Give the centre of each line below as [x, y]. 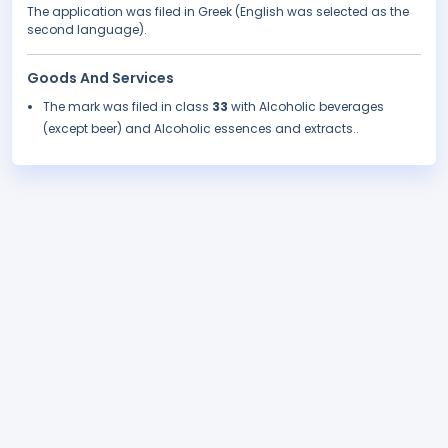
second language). [87, 30]
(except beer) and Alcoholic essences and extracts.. [201, 129]
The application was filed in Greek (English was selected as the [218, 12]
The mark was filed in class [127, 107]
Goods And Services [100, 78]
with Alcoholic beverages [307, 107]
